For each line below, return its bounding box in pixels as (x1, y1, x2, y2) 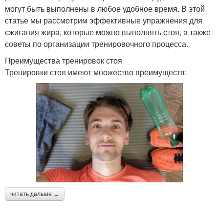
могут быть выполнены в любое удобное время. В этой (5, 3, 205, 15)
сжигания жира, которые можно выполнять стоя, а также (5, 26, 211, 38)
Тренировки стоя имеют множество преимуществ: (5, 66, 187, 78)
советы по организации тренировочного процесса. (5, 38, 188, 50)
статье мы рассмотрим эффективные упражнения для (5, 15, 202, 26)
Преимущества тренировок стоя (5, 55, 122, 66)
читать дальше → (10, 190, 59, 197)
